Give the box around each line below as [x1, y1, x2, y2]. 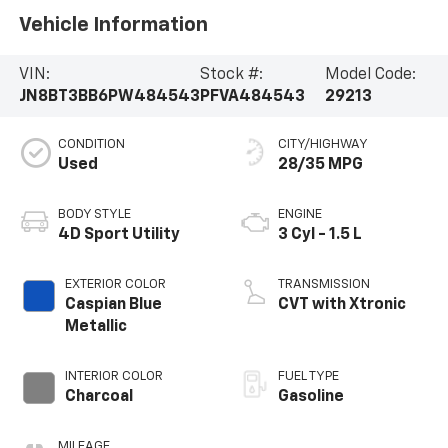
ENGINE [278, 207, 322, 221]
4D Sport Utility [57, 226, 180, 243]
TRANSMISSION [278, 277, 370, 291]
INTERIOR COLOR [64, 369, 163, 383]
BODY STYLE [57, 207, 131, 221]
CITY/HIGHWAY [278, 137, 368, 151]
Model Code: [325, 66, 417, 83]
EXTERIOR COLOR [64, 277, 166, 291]
